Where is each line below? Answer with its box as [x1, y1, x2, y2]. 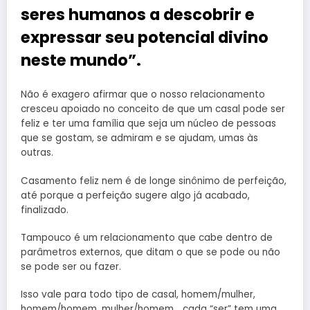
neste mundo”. [21, 48, 141, 71]
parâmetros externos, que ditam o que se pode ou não [21, 245, 280, 259]
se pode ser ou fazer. [21, 259, 121, 273]
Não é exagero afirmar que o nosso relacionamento [21, 88, 265, 102]
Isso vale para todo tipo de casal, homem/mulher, [21, 288, 255, 302]
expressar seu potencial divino [21, 26, 268, 48]
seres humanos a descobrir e [21, 3, 255, 26]
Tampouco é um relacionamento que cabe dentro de [21, 230, 273, 244]
